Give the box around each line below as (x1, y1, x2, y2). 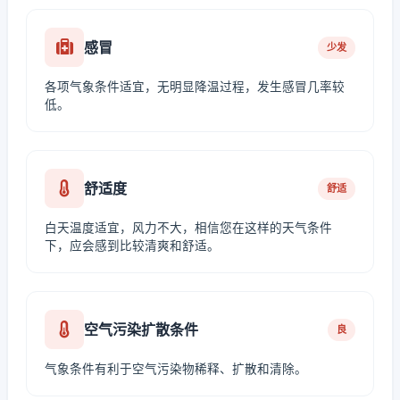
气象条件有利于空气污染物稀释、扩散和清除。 (45, 362, 307, 376)
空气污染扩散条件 (84, 320, 198, 338)
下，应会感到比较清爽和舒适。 (45, 238, 220, 253)
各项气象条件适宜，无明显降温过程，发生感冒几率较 (45, 79, 345, 94)
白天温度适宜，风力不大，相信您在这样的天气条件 (45, 221, 332, 235)
